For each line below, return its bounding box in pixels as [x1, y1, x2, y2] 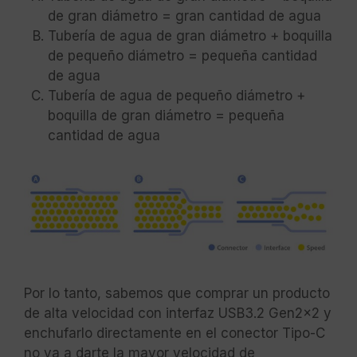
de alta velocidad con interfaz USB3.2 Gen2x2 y [24, 304, 331, 321]
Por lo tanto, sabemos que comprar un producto [24, 284, 330, 301]
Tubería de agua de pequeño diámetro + [48, 87, 305, 104]
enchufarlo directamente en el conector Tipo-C [24, 324, 325, 341]
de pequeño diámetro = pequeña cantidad [48, 47, 317, 64]
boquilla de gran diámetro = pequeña [48, 107, 284, 124]
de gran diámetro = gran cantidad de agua [48, 7, 321, 24]
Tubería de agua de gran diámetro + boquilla [48, 27, 332, 44]
